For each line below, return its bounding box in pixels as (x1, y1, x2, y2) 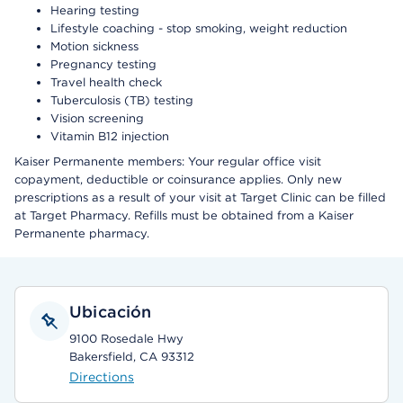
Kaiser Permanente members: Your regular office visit (14, 155, 321, 168)
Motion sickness (50, 40, 139, 53)
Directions (69, 370, 134, 384)
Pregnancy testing (50, 58, 157, 71)
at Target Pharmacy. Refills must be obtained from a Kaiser (14, 209, 354, 222)
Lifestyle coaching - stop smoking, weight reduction (50, 22, 347, 35)
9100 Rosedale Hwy (69, 332, 184, 345)
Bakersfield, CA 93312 (69, 350, 194, 363)
